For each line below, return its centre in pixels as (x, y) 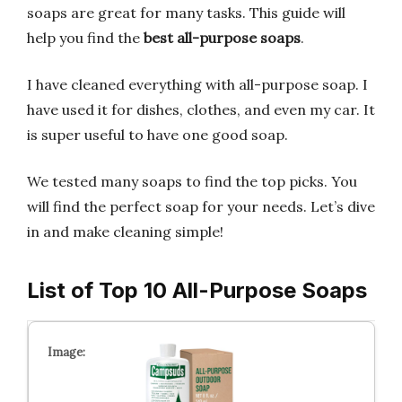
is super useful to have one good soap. (157, 135)
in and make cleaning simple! (125, 232)
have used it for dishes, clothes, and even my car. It (201, 109)
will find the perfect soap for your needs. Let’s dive (201, 206)
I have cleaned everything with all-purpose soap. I (197, 84)
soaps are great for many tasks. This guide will (186, 13)
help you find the (85, 38)
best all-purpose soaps (222, 38)
